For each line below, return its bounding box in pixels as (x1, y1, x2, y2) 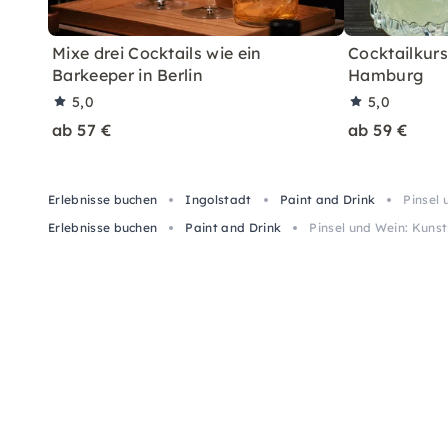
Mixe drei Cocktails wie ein (52, 42, 262, 63)
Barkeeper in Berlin (52, 64, 204, 85)
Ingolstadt (185, 191, 252, 207)
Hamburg (348, 64, 424, 85)
